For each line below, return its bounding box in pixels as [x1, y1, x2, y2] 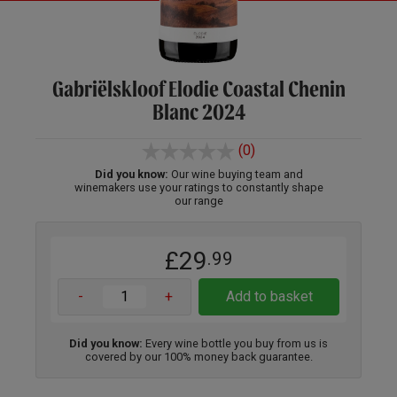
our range [174, 193, 223, 207]
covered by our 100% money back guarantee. [84, 349, 313, 363]
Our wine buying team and [167, 167, 303, 181]
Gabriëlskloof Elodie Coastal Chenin [51, 74, 346, 103]
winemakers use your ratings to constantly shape [74, 180, 323, 194]
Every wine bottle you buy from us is [143, 336, 328, 350]
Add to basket [225, 287, 313, 305]
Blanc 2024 [152, 97, 245, 126]
